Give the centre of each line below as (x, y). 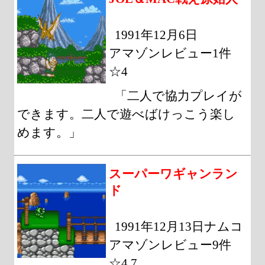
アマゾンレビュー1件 (170, 53)
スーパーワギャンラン (173, 174)
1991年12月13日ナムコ (179, 226)
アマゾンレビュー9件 (170, 245)
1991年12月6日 (156, 35)
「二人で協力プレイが (179, 96)
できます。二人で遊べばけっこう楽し (126, 114)
